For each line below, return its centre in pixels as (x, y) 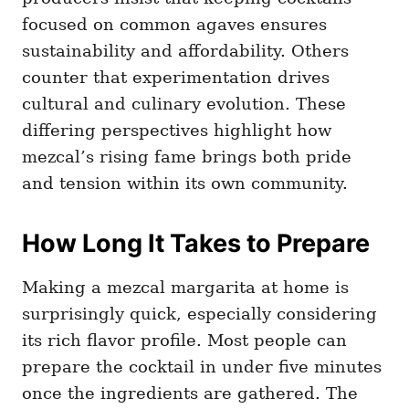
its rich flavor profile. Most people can (184, 340)
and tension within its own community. (185, 183)
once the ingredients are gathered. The (190, 393)
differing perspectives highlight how (177, 130)
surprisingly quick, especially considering (199, 313)
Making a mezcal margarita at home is (185, 287)
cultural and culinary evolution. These (184, 103)
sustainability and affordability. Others (185, 50)
